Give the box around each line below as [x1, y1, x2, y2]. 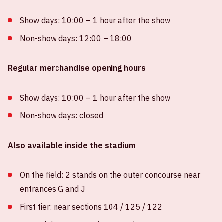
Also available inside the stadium [8, 140, 136, 150]
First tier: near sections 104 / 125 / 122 [20, 201, 162, 212]
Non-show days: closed [20, 110, 103, 120]
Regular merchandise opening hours [8, 62, 146, 73]
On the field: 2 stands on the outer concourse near [20, 169, 200, 180]
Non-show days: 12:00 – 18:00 [20, 33, 132, 43]
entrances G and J [20, 183, 85, 194]
